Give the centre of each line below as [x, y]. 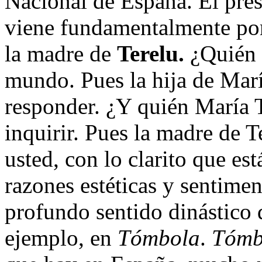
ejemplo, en [61, 238]
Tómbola [159, 238]
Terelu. [151, 54]
